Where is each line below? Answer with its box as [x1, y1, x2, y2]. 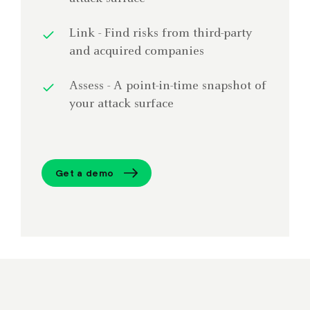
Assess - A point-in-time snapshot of [69, 80, 266, 93]
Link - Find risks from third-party [69, 27, 252, 40]
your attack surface [69, 98, 174, 111]
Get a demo [55, 167, 114, 179]
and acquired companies [69, 45, 204, 58]
